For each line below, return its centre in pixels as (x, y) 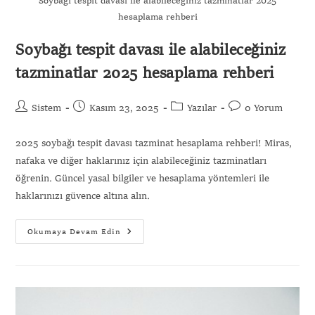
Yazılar (202, 109)
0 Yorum (264, 109)
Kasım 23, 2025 (124, 109)
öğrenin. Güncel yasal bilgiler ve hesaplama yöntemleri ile (143, 179)
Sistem (47, 109)
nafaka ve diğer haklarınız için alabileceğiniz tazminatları (141, 161)
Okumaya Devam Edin (75, 233)
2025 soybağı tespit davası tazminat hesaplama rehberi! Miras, (154, 144)
